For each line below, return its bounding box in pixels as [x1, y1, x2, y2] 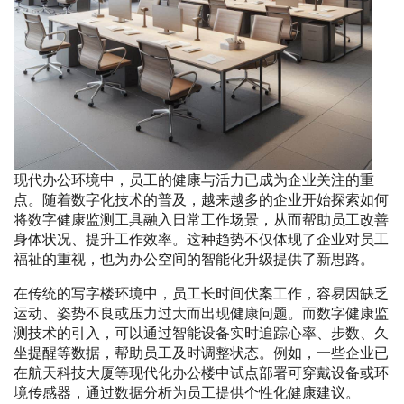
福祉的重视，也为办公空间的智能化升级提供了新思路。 [14, 252, 374, 268]
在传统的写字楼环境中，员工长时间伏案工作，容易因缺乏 [14, 286, 389, 302]
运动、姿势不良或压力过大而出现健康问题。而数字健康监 [14, 306, 389, 322]
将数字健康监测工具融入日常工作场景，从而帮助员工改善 [14, 212, 389, 228]
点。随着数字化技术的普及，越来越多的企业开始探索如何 [14, 192, 389, 208]
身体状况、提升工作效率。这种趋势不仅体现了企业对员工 [14, 232, 389, 248]
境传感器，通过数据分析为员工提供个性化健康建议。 [14, 385, 360, 401]
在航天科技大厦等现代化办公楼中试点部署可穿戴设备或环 [14, 365, 389, 381]
